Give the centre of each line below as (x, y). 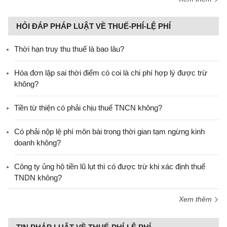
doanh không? (37, 143)
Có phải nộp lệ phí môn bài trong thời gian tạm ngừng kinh (109, 131)
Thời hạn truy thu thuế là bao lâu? (69, 49)
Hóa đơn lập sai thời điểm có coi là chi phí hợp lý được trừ (111, 73)
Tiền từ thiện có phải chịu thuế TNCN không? (88, 108)
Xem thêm (196, 199)
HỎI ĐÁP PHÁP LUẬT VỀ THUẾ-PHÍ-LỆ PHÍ (93, 26)
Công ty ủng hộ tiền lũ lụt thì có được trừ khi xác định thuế (110, 166)
